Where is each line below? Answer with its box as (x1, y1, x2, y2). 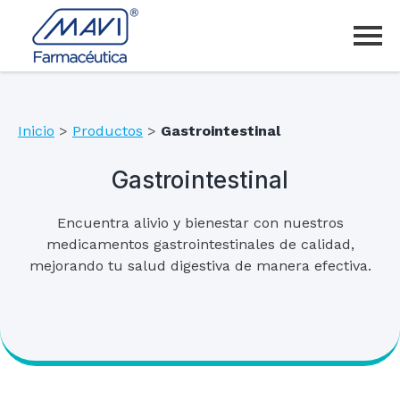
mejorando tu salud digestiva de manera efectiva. (29, 257, 371, 275)
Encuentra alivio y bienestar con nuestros (56, 214, 344, 232)
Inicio (18, 122, 54, 139)
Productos (72, 122, 143, 139)
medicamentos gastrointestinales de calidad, (46, 236, 354, 254)
